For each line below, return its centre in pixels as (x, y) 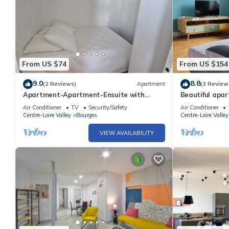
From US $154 (203, 64)
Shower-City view (52, 104)
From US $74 (44, 64)
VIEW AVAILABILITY (127, 133)
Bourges (87, 115)
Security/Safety (108, 107)
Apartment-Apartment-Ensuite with (84, 94)
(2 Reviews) (60, 84)
